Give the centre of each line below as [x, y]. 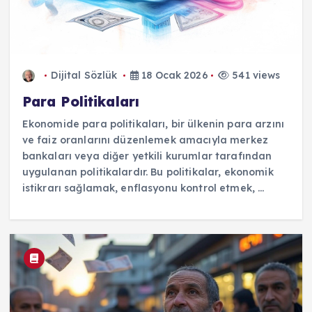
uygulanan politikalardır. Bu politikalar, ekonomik [148, 172]
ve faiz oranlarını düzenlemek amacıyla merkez [145, 140]
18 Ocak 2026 [173, 75]
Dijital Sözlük [84, 75]
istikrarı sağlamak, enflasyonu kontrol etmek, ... [143, 188]
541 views [255, 75]
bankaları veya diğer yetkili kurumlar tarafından [147, 156]
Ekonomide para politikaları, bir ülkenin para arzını [153, 124]
